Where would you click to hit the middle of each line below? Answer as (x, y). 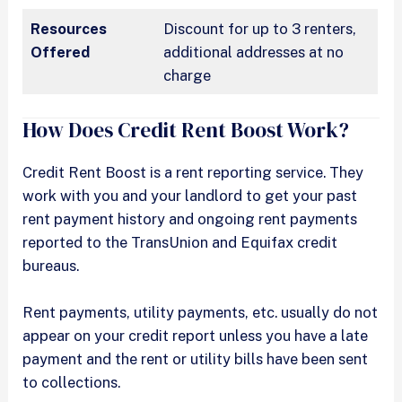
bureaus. (53, 265)
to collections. (74, 382)
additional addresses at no (254, 52)
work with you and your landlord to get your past (190, 195)
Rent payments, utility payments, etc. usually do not (201, 312)
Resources (69, 28)
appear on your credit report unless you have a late (196, 335)
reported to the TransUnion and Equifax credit (180, 242)
